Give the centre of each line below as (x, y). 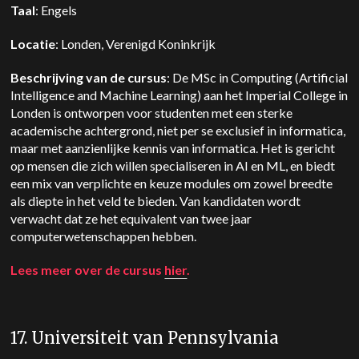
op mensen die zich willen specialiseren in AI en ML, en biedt (173, 165)
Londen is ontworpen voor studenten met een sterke (152, 113)
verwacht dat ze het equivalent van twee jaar (131, 218)
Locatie (33, 44)
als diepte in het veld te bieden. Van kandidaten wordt (156, 201)
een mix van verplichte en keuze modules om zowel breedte (172, 183)
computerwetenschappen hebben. (104, 236)
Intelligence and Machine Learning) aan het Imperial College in (179, 95)
